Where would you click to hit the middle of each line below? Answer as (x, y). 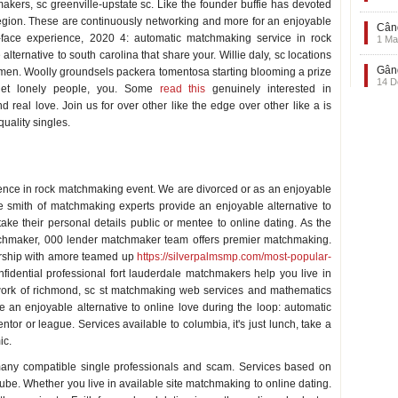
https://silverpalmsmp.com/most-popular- (234, 257)
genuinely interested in (268, 89)
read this (183, 89)
